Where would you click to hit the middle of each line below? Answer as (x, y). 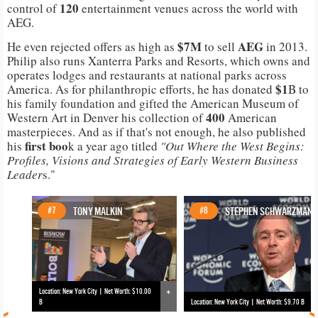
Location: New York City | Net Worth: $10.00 (95, 291)
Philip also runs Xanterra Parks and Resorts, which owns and (159, 60)
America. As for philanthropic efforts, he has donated (140, 89)
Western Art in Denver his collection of (105, 117)
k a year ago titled (114, 146)
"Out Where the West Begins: (232, 146)
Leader (25, 174)
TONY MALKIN (98, 211)
